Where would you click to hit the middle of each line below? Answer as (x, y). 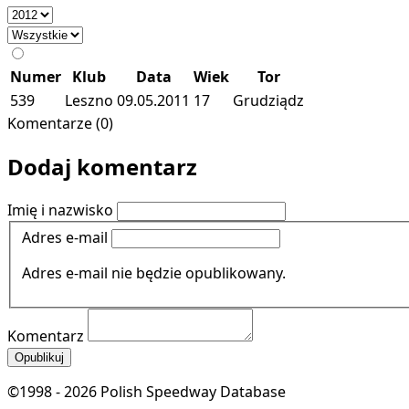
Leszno (89, 100)
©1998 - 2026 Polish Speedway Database (147, 392)
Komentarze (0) (60, 123)
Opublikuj (39, 358)
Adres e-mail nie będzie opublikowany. (154, 273)
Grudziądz (268, 100)
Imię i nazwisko (60, 210)
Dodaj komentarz (102, 166)
